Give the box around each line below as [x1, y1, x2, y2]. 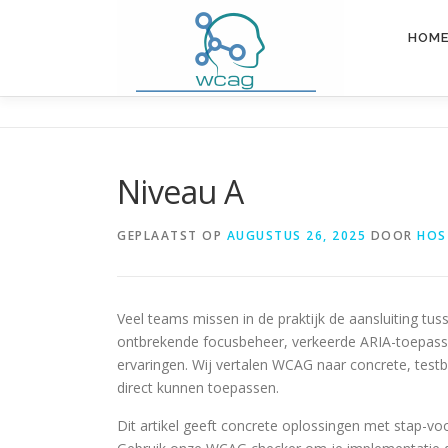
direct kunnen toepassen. [117, 378, 279, 397]
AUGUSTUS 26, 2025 [226, 227, 366, 244]
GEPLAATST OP [117, 227, 227, 244]
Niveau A [117, 170, 244, 213]
